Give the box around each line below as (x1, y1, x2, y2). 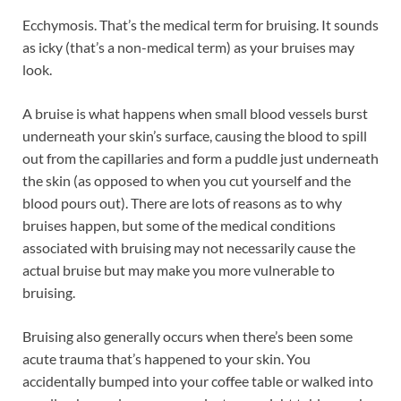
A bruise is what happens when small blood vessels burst (22, 104, 368, 122)
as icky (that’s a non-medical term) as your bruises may (22, 38, 354, 55)
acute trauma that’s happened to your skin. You (22, 349, 311, 367)
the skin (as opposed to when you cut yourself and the (22, 171, 351, 189)
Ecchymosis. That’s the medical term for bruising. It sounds (22, 15, 379, 33)
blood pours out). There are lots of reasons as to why (22, 193, 342, 211)
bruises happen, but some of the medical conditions (22, 216, 336, 234)
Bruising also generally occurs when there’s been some (22, 327, 353, 345)
